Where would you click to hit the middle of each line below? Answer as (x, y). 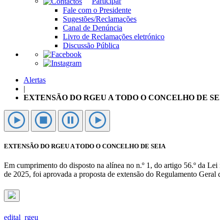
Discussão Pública (91, 45)
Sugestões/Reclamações (100, 19)
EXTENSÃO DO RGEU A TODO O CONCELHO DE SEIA (85, 146)
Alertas (35, 80)
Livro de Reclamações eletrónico (114, 36)
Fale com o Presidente (97, 10)
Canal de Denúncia (93, 27)
